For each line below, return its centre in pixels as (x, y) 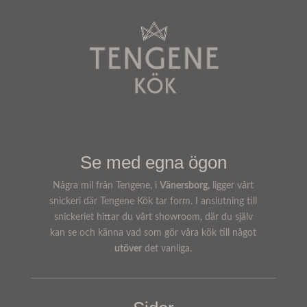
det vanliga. (167, 248)
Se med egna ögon (153, 162)
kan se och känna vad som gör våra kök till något (153, 233)
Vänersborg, (185, 185)
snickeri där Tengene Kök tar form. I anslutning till (153, 201)
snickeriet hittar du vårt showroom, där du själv (153, 217)
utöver (128, 248)
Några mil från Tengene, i (107, 185)
